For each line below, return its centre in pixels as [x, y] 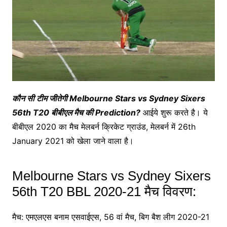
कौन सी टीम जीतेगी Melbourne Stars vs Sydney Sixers [108, 99]
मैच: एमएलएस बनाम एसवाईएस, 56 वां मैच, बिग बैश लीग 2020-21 [110, 217]
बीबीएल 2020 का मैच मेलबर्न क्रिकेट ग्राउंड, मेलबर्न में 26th [104, 127]
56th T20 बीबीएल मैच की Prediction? [76, 113]
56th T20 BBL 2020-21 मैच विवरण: [104, 192]
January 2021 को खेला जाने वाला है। [73, 141]
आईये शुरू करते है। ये [174, 113]
